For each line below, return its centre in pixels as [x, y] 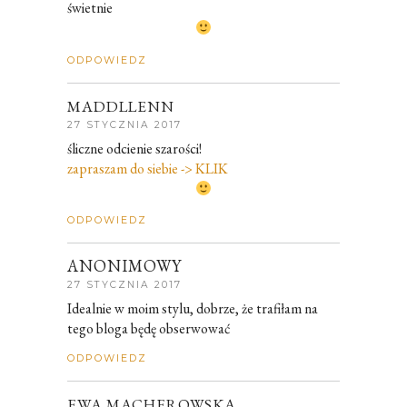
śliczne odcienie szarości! [134, 148]
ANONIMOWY [124, 266]
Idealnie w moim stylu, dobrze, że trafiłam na [193, 309]
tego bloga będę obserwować [149, 329]
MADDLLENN [121, 106]
